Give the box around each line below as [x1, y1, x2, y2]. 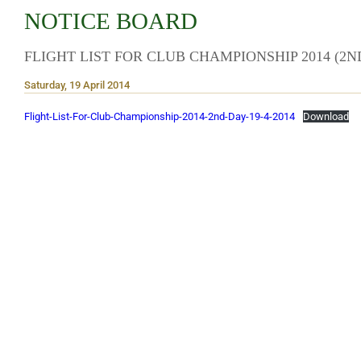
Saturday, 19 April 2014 [24, 79, 130, 91]
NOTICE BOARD [24, 8, 197, 34]
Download [302, 110, 349, 122]
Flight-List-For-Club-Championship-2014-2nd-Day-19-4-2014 [24, 110, 295, 122]
